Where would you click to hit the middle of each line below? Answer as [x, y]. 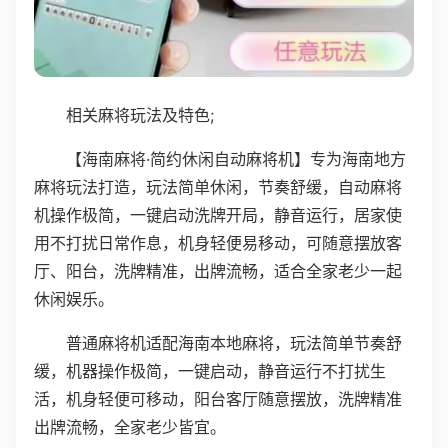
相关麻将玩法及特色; [140, 114]
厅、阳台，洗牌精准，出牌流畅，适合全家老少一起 [218, 270]
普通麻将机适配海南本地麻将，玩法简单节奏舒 [234, 342]
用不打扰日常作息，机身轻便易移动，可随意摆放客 [218, 242]
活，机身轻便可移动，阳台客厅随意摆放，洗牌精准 [218, 398]
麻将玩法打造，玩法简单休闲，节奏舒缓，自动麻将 [218, 186]
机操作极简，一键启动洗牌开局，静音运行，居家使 [218, 214]
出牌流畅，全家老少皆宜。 [130, 426]
